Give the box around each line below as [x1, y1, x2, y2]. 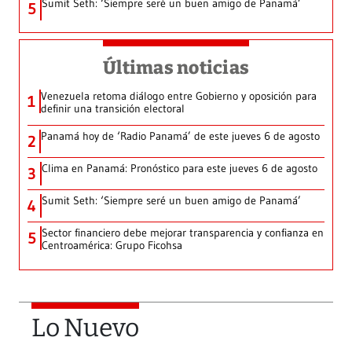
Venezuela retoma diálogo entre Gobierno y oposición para [41, 89, 317, 104]
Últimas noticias [103, 57, 249, 79]
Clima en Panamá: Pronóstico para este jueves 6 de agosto [42, 161, 317, 176]
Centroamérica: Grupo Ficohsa [42, 238, 182, 253]
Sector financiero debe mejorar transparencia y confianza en [42, 225, 324, 240]
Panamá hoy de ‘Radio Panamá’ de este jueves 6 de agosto [41, 129, 320, 144]
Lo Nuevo [31, 313, 139, 343]
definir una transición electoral [41, 101, 185, 116]
